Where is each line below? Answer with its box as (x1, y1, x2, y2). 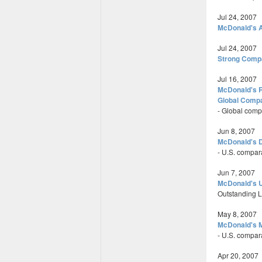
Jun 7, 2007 (218, 167, 255, 177)
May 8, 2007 (218, 209, 257, 219)
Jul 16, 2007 (218, 74, 257, 84)
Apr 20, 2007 (218, 250, 258, 260)
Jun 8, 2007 (218, 126, 255, 136)
